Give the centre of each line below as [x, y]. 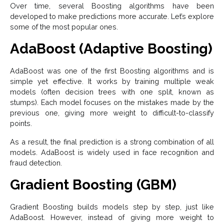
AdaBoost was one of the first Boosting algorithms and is [112, 71]
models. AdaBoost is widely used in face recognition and [112, 152]
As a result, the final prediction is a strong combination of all [112, 142]
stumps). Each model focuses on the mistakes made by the [112, 102]
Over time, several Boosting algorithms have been [112, 6]
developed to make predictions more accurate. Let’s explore [112, 16]
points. [22, 123]
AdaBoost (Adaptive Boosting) [111, 49]
